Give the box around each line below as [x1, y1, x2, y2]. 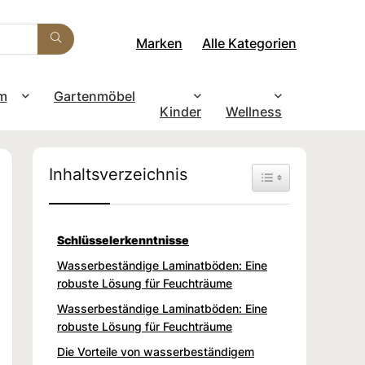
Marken [136, 34, 182, 51]
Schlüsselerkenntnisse [57, 232, 189, 247]
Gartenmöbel [54, 87, 135, 104]
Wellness [226, 103, 282, 120]
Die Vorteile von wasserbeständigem [57, 344, 254, 358]
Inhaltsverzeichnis [49, 163, 187, 184]
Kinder [160, 103, 201, 120]
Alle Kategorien [202, 34, 297, 51]
